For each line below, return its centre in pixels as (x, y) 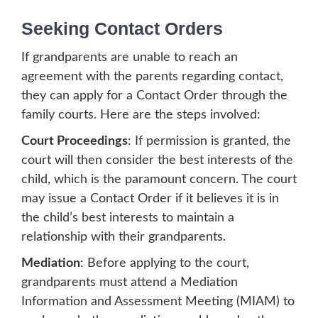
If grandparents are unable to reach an (130, 58)
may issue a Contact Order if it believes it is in (150, 199)
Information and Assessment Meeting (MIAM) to (158, 302)
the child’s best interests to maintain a (128, 218)
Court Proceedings (75, 142)
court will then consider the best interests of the (157, 161)
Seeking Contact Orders (122, 29)
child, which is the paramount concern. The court (159, 180)
